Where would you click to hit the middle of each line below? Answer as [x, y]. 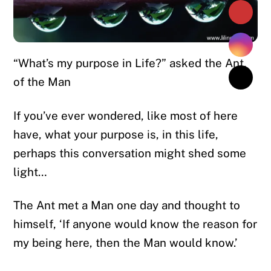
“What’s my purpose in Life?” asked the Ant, [130, 63]
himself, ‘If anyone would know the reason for [135, 224]
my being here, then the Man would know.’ [126, 243]
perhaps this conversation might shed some [130, 153]
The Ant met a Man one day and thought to [127, 205]
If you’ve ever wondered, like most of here [126, 115]
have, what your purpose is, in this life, [116, 134]
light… [30, 171]
